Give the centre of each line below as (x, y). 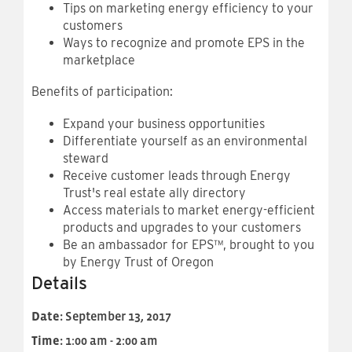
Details (59, 283)
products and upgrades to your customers (182, 228)
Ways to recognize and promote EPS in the (184, 43)
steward (86, 159)
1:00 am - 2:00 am (110, 341)
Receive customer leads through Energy (177, 176)
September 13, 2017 (117, 316)
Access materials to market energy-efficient (189, 211)
